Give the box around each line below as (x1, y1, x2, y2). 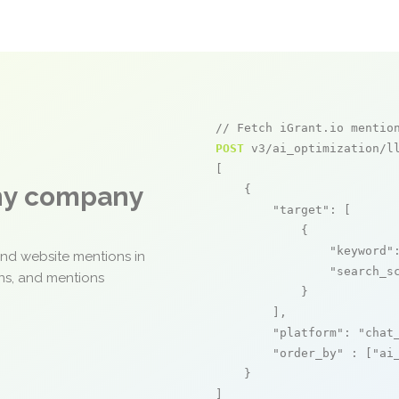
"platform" (273, 326, 344, 339)
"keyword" (330, 244, 394, 257)
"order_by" (273, 346, 344, 360)
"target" (273, 203, 330, 216)
